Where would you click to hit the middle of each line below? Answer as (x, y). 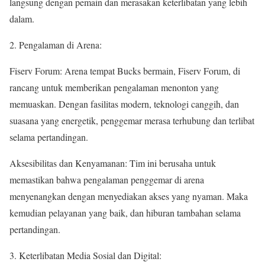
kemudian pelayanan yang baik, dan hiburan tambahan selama (125, 212)
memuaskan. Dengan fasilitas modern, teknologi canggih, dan (124, 104)
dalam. (22, 18)
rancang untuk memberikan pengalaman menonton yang (114, 87)
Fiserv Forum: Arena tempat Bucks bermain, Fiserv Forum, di (125, 70)
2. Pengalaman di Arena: (56, 44)
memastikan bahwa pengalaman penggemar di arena (107, 179)
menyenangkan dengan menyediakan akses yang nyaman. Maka (129, 196)
